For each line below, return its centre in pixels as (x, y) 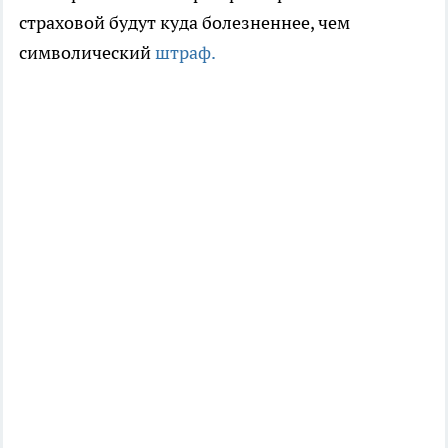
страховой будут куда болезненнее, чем (184, 22)
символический (87, 52)
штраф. (185, 52)
